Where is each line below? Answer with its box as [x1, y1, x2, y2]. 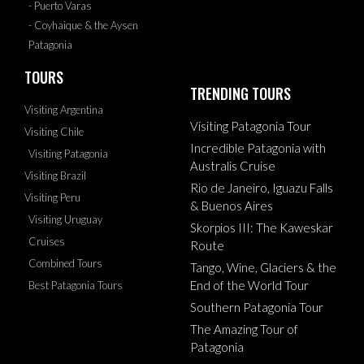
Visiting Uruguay [28, 213, 102, 227]
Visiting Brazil [24, 169, 86, 183]
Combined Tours [28, 257, 102, 271]
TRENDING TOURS [190, 83, 291, 105]
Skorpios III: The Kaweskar [190, 220, 333, 236]
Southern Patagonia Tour [190, 300, 323, 315]
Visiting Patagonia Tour [190, 119, 311, 134]
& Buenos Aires [190, 198, 273, 214]
